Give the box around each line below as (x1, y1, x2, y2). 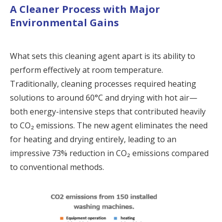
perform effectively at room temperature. (10, 64, 163, 75)
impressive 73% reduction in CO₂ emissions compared (10, 147, 209, 159)
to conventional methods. (10, 161, 104, 172)
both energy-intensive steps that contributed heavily (10, 106, 206, 117)
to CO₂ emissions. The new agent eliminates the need (10, 119, 208, 131)
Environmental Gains (10, 15, 119, 29)
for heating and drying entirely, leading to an (10, 133, 176, 145)
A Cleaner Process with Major (10, 2, 160, 16)
